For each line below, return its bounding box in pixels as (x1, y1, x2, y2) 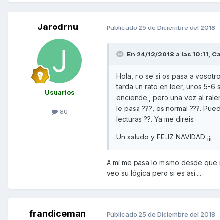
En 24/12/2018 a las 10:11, (127, 50, 212, 58)
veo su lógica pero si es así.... (107, 169, 201, 178)
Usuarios (44, 88, 75, 97)
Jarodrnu (37, 22, 78, 32)
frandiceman (29, 208, 86, 219)
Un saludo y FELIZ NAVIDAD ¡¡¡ (116, 133, 212, 141)
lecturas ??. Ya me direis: (116, 115, 195, 124)
